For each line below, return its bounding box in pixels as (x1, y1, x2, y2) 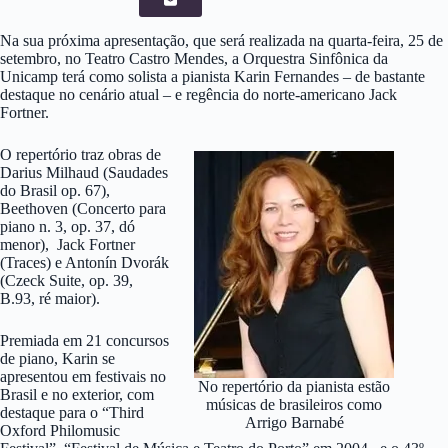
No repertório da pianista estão (198, 377, 391, 395)
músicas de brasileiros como (206, 395, 383, 413)
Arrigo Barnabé (244, 413, 344, 431)
